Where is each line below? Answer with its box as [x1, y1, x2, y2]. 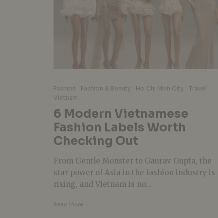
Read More [54, 200, 83, 208]
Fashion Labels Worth [54, 120, 186, 135]
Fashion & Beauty [81, 84, 131, 92]
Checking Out [54, 133, 138, 148]
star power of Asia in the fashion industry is [54, 167, 215, 177]
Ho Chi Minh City [136, 84, 184, 92]
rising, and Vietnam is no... [54, 179, 152, 189]
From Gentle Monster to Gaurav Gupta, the [54, 156, 212, 165]
